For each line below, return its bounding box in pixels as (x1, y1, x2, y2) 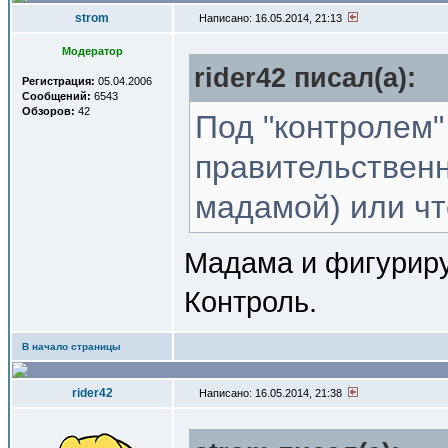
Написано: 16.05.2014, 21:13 (196, 12, 348, 24)
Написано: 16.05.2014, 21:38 (196, 387, 348, 399)
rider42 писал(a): (194, 63, 416, 93)
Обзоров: (22, 105, 75, 117)
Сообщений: (22, 90, 91, 102)
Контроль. (184, 285, 317, 318)
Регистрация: (22, 75, 95, 87)
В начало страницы (22, 341, 121, 352)
